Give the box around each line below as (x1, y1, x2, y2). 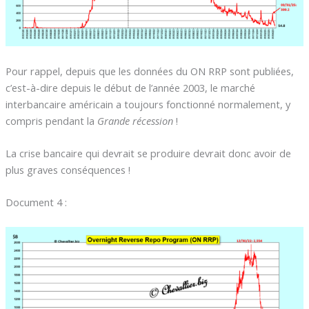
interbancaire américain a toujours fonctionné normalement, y (5, 97, 290, 111)
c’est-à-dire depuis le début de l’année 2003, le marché (5, 80, 255, 94)
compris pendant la (5, 113, 97, 128)
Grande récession (97, 113, 173, 128)
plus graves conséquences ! (5, 163, 130, 177)
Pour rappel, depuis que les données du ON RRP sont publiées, (5, 63, 294, 78)
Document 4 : (5, 195, 67, 210)
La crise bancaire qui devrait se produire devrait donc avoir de (5, 146, 291, 161)
